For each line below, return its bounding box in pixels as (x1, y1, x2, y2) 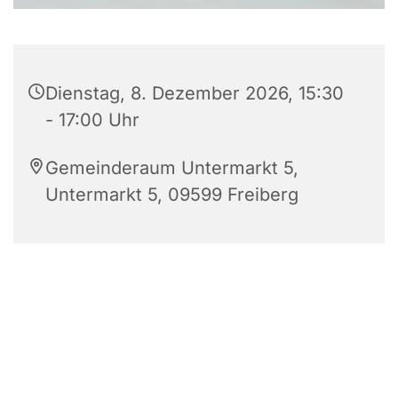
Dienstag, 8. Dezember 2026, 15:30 (45, 82, 344, 104)
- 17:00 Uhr (45, 108, 139, 131)
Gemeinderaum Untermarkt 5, (45, 156, 298, 179)
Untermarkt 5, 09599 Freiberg (45, 183, 298, 205)
